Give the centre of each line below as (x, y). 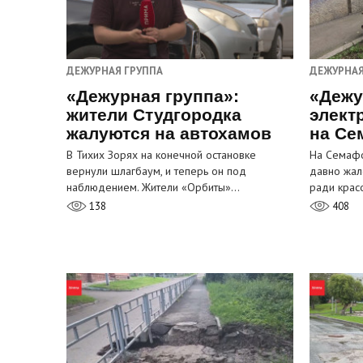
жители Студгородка (154, 115)
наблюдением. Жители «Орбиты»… (153, 188)
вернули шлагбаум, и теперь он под (156, 171)
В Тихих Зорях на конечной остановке (161, 155)
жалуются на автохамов (169, 134)
